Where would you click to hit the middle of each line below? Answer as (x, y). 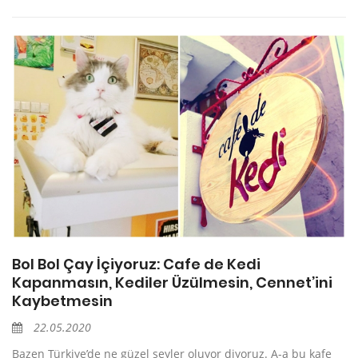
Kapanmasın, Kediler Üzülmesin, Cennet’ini (172, 283)
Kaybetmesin (62, 301)
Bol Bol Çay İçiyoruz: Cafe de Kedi (136, 265)
